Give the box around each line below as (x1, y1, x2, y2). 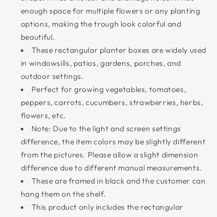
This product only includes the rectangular (31, 201, 184, 212)
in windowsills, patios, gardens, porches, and (20, 58, 182, 68)
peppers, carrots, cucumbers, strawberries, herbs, (20, 97, 203, 107)
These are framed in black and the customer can (31, 175, 206, 186)
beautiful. (20, 31, 56, 42)
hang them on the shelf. (20, 188, 107, 199)
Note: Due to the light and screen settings (31, 123, 181, 133)
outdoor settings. (20, 71, 84, 81)
